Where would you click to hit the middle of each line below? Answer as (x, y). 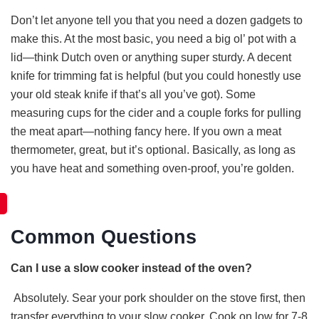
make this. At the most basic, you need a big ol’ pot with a (153, 39)
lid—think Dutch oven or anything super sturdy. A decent (151, 58)
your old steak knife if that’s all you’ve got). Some (133, 95)
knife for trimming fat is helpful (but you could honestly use (156, 76)
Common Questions (104, 236)
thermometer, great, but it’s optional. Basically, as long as (153, 150)
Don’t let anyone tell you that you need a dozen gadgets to (157, 21)
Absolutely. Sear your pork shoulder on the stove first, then (158, 298)
